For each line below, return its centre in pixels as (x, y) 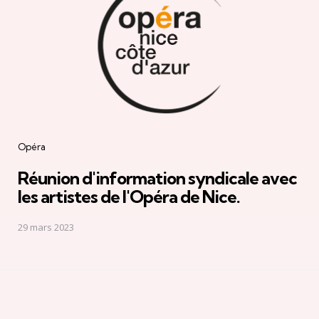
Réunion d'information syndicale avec (157, 178)
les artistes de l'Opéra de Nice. (129, 196)
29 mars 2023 (46, 228)
